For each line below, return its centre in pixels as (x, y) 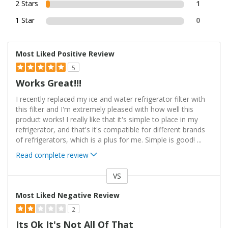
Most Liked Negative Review (68, 195)
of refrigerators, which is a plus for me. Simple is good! (106, 140)
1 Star (25, 20)
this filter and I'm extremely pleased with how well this (105, 109)
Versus (19, 182)
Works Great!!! (49, 83)
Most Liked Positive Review (65, 54)
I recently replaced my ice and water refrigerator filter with (110, 99)
